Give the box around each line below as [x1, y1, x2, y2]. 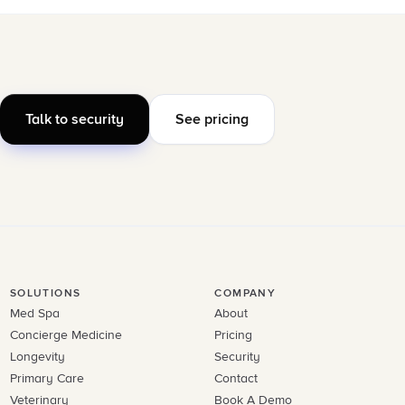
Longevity [9, 349, 65, 364]
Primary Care [9, 371, 84, 386]
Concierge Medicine [9, 327, 122, 343]
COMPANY [214, 287, 277, 300]
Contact [214, 371, 259, 386]
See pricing [175, 110, 249, 129]
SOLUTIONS [9, 287, 81, 300]
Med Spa [9, 306, 60, 321]
